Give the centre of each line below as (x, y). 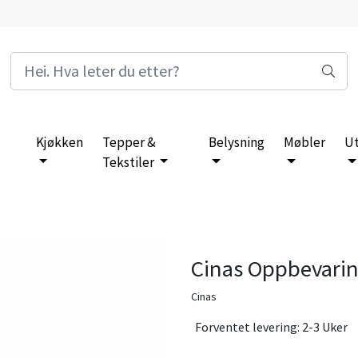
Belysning (237, 142)
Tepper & (129, 142)
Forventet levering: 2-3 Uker (271, 326)
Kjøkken (59, 142)
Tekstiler (129, 162)
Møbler (305, 142)
